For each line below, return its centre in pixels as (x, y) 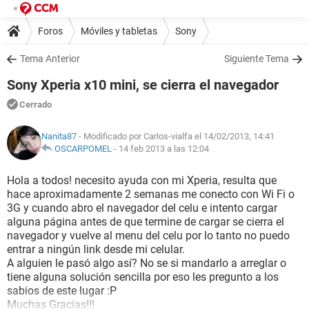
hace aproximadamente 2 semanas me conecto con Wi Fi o (151, 194)
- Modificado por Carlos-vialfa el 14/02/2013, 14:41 (176, 136)
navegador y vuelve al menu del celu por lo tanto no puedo (148, 236)
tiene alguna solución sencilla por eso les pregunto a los (143, 277)
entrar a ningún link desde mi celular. (96, 249)
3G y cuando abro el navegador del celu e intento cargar (142, 208)
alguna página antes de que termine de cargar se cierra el (146, 222)
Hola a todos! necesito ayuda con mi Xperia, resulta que (142, 180)
